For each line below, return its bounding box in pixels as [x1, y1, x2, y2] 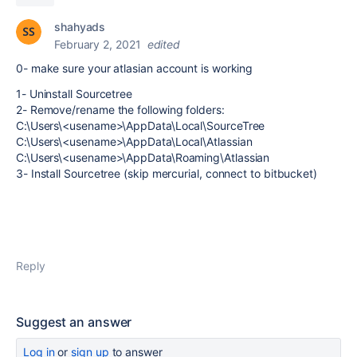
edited [147, 37, 181, 51]
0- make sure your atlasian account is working [16, 61, 260, 75]
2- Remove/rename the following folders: [16, 103, 225, 116]
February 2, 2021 [54, 37, 141, 51]
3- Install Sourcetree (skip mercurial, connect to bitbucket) [16, 167, 317, 180]
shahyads [54, 20, 106, 33]
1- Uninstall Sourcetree [16, 87, 133, 100]
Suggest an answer [16, 314, 132, 330]
